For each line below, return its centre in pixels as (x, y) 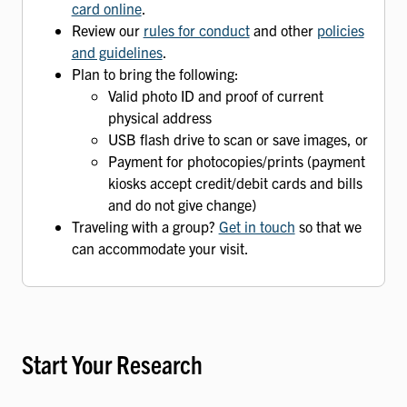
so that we (328, 227)
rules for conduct (196, 30)
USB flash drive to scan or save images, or (238, 139)
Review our (107, 30)
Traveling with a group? (145, 227)
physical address (159, 118)
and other (283, 30)
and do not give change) (182, 205)
